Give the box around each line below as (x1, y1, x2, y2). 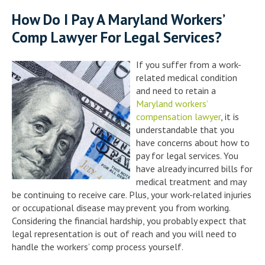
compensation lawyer (136, 110, 221, 122)
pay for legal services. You (136, 149, 238, 161)
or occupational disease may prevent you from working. (12, 201, 230, 214)
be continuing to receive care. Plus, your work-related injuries (12, 188, 251, 201)
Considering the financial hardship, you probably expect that (12, 214, 247, 227)
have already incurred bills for (136, 162, 253, 174)
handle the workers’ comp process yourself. (12, 240, 183, 253)
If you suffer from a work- (136, 58, 241, 70)
